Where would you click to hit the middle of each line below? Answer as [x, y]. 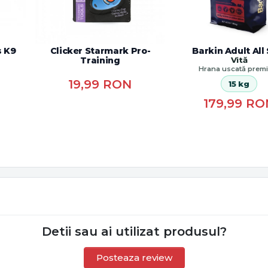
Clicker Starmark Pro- [100, 51]
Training [100, 61]
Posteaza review [134, 258]
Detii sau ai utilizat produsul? [134, 232]
